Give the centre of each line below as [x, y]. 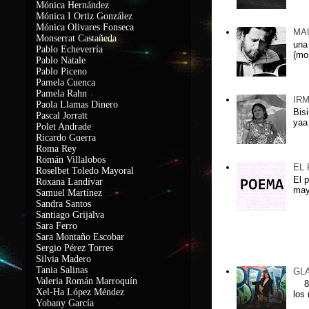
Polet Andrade [63, 127]
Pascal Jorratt [62, 116]
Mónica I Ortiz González [84, 16]
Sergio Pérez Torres [74, 248]
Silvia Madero [63, 259]
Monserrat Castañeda [76, 38]
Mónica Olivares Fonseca [85, 27]
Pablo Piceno [61, 71]
